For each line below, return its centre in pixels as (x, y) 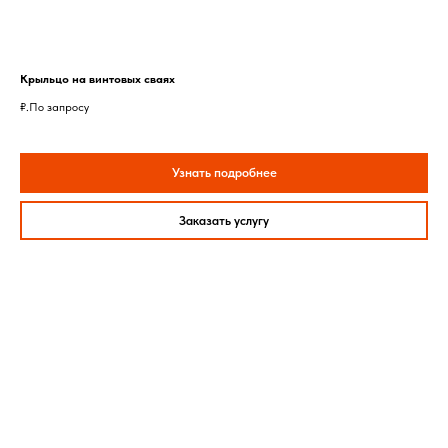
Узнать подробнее (224, 172)
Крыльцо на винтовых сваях (97, 78)
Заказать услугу (224, 220)
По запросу (59, 106)
